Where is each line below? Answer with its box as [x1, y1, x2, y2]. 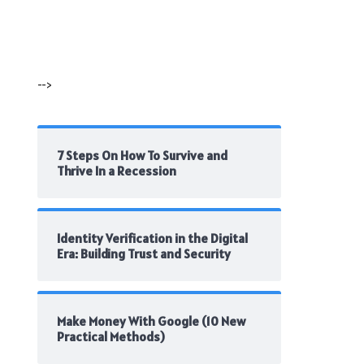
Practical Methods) [57, 327, 165, 344]
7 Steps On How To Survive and [57, 146, 227, 163]
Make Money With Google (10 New [57, 312, 245, 329]
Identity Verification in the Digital [57, 229, 248, 246]
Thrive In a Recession [57, 162, 176, 179]
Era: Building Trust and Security [57, 245, 231, 262]
